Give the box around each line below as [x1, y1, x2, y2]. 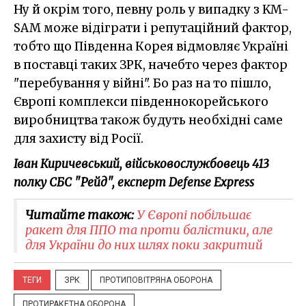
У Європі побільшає [137, 206, 251, 223]
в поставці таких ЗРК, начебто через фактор [14, 57, 288, 72]
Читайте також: [25, 206, 137, 223]
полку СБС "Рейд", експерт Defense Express [14, 174, 254, 190]
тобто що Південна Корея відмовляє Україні [14, 38, 288, 54]
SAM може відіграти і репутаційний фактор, [14, 20, 292, 36]
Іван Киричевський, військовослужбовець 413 [14, 156, 269, 171]
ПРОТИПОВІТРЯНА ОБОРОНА [100, 275, 212, 285]
